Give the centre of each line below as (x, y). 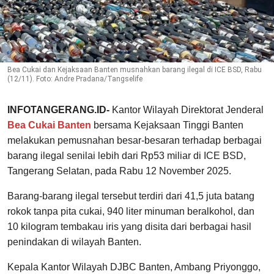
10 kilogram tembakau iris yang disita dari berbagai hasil (129, 227)
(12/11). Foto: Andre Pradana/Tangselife (75, 79)
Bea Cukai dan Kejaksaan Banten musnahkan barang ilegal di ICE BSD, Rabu (135, 70)
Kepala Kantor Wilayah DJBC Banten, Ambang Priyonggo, (134, 267)
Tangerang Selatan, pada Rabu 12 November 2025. (119, 171)
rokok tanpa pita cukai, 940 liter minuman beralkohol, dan (131, 212)
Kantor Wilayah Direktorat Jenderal (188, 110)
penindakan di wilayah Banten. (74, 242)
